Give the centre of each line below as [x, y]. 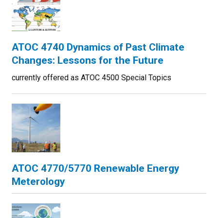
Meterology [38, 182]
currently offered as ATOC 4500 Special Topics [91, 78]
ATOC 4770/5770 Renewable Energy [95, 168]
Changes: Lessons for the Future [88, 60]
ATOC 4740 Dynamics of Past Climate [98, 47]
